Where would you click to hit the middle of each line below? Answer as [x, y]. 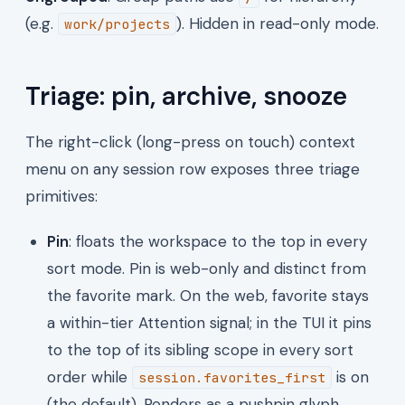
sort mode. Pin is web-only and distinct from [207, 268]
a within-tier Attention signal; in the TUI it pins [209, 322]
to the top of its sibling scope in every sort [200, 349]
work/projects [117, 24]
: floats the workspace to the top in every [218, 241]
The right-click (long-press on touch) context [190, 141]
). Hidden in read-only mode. [278, 23]
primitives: [61, 196]
